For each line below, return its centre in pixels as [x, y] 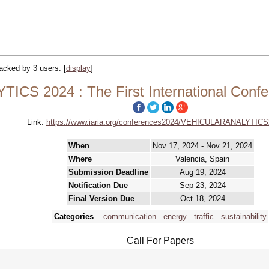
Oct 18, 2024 [202, 198]
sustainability [244, 216]
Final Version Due [101, 198]
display [78, 68]
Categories [74, 216]
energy [175, 216]
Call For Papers [160, 240]
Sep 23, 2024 [202, 185]
